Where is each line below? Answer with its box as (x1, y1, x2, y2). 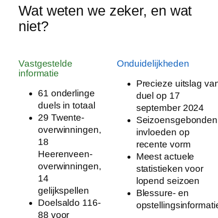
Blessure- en (136, 188, 189, 199)
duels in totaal (38, 100, 95, 111)
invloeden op (136, 127, 190, 138)
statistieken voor (136, 163, 203, 174)
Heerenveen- (38, 149, 92, 160)
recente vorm (136, 139, 191, 150)
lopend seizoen (136, 176, 200, 186)
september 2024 (136, 103, 204, 113)
